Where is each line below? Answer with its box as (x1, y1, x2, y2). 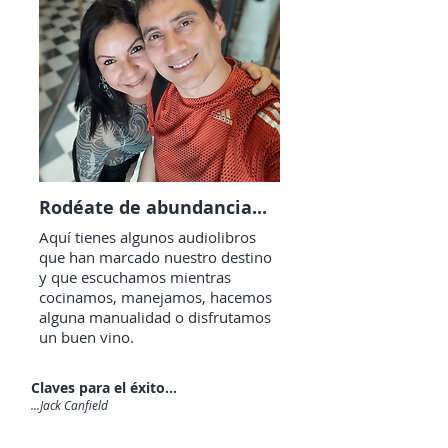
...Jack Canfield (31, 397, 108, 413)
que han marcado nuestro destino (39, 247, 272, 267)
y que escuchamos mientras (39, 267, 231, 287)
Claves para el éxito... (31, 378, 177, 397)
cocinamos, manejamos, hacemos (39, 287, 272, 307)
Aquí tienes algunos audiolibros (39, 227, 256, 247)
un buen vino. (39, 327, 134, 347)
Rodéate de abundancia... (39, 195, 267, 220)
